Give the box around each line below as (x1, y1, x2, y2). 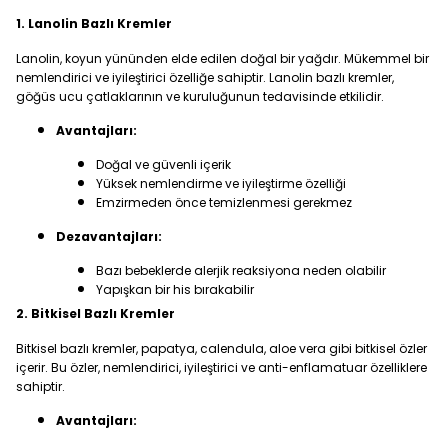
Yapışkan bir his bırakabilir (96, 281, 254, 298)
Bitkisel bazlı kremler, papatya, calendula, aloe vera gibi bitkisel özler (16, 340, 427, 357)
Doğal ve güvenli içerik (96, 156, 231, 173)
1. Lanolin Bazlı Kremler (16, 15, 172, 32)
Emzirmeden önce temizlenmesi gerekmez (96, 194, 352, 211)
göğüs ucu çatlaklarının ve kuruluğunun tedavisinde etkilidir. (16, 88, 384, 105)
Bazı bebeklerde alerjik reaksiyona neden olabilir (96, 262, 386, 279)
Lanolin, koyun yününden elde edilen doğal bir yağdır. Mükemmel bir (16, 50, 429, 67)
